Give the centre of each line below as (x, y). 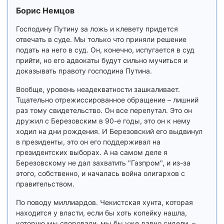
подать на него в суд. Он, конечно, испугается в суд (105, 50)
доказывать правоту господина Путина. (84, 71)
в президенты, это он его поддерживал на (88, 142)
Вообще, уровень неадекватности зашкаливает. (98, 89)
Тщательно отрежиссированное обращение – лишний (107, 100)
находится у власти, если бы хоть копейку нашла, (101, 213)
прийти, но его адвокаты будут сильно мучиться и (102, 60)
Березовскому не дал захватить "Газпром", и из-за (103, 163)
